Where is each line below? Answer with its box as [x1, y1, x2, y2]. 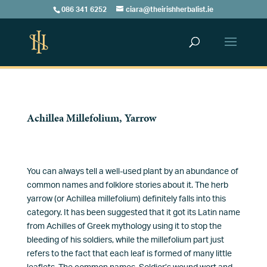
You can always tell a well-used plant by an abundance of [26, 167, 238, 176]
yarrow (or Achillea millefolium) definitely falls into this [26, 195, 226, 203]
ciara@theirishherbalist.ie [126, 6, 214, 13]
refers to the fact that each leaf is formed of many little [26, 250, 232, 258]
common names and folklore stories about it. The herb [26, 181, 228, 190]
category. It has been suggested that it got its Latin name [26, 209, 240, 217]
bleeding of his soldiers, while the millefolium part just [26, 236, 224, 244]
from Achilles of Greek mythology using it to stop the [26, 222, 222, 231]
